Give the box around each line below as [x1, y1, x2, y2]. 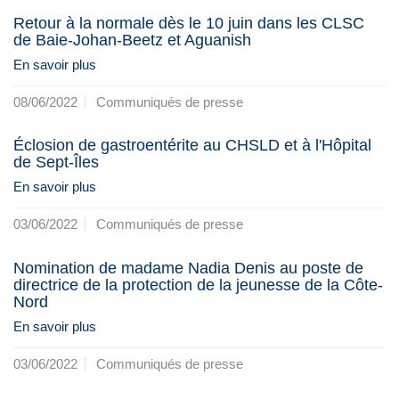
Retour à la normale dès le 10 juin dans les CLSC [13, 13, 364, 32]
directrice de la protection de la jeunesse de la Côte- [13, 275, 383, 294]
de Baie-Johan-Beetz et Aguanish [13, 30, 251, 49]
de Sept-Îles [13, 153, 99, 172]
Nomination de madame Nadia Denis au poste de [13, 258, 363, 277]
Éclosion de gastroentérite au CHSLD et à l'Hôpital [13, 136, 371, 155]
